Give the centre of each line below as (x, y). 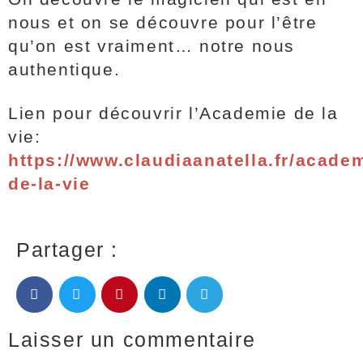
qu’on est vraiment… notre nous (152, 46)
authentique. (64, 69)
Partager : (67, 250)
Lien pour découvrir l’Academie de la (173, 113)
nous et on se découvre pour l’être (163, 22)
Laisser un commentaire (132, 340)
